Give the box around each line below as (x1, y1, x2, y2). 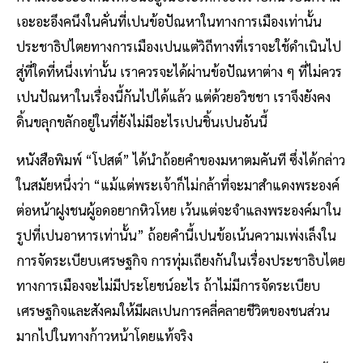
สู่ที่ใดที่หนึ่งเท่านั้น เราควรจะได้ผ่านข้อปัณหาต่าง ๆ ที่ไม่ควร (16, 62, 342, 80)
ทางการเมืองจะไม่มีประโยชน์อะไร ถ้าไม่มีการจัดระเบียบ (16, 275, 320, 294)
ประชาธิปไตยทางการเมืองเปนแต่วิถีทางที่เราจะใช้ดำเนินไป (16, 36, 341, 55)
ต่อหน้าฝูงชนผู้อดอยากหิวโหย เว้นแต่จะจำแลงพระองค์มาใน (16, 200, 341, 219)
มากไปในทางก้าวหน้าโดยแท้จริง (16, 326, 193, 344)
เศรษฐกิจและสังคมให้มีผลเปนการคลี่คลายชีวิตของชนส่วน (16, 301, 330, 319)
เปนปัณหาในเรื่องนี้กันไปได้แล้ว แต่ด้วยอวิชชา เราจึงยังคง (16, 87, 331, 105)
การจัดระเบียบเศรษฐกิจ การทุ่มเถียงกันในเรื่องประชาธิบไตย (16, 250, 345, 269)
